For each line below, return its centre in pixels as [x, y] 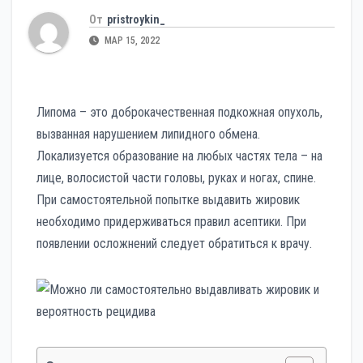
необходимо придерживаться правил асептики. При [171, 221]
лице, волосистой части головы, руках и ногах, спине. [176, 177]
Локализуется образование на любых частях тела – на [179, 156]
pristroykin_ [136, 19]
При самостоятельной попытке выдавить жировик [168, 199]
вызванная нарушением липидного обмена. [148, 134]
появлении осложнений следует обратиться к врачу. [174, 243]
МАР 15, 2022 [131, 40]
